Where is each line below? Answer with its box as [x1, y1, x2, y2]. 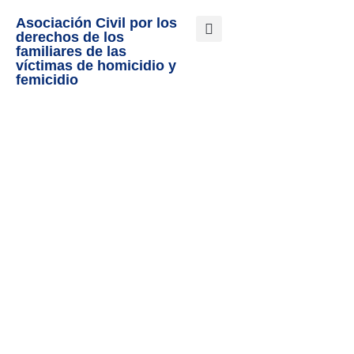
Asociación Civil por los [16, 15, 177, 31]
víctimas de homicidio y [16, 58, 176, 73]
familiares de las [16, 43, 126, 59]
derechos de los [16, 29, 124, 45]
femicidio [16, 72, 78, 88]
